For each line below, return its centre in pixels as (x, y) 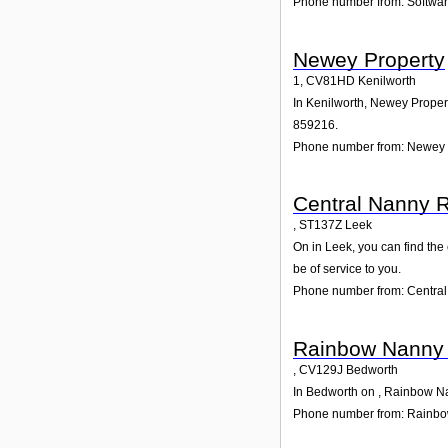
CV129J (321, 369)
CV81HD (330, 80)
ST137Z (320, 225)
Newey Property (369, 59)
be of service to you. (347, 269)
